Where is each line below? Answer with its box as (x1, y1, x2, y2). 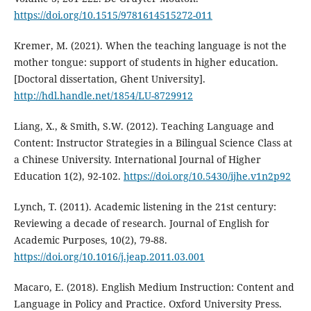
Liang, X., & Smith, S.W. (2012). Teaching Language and (13, 119, 274, 133)
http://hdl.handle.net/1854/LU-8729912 (13, 88, 193, 102)
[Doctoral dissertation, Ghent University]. (13, 72, 205, 85)
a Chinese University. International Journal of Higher (13, 152, 261, 166)
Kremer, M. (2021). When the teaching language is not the (13, 38, 287, 52)
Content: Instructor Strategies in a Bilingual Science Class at (13, 135, 292, 149)
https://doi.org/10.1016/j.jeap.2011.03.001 (13, 249, 205, 263)
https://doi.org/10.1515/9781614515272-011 (13, 8, 212, 22)
